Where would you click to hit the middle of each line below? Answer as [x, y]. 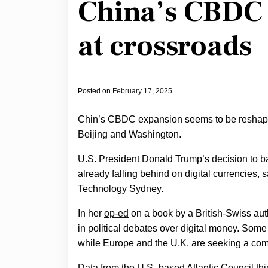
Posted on [95, 91]
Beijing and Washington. [130, 134]
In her [91, 213]
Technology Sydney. [121, 188]
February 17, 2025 [142, 91]
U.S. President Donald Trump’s [145, 159]
